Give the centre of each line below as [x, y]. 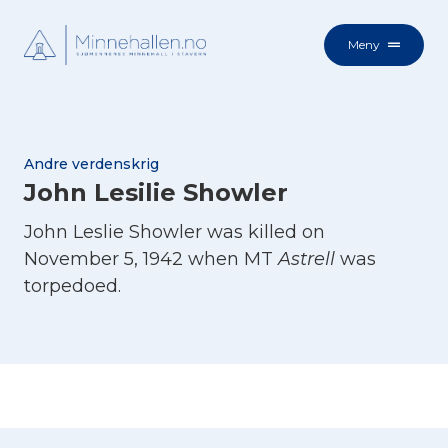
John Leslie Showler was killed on [174, 232]
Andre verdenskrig [91, 164]
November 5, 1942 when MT [151, 259]
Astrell [306, 259]
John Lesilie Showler [156, 192]
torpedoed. [72, 286]
